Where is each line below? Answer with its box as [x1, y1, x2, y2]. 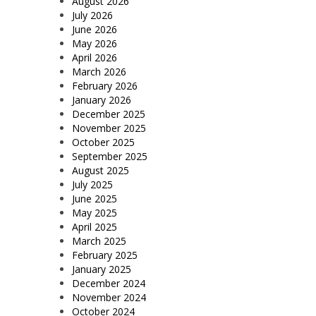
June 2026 [72, 22, 117, 36]
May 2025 [72, 205, 117, 219]
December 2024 [72, 276, 145, 290]
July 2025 [72, 177, 113, 191]
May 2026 [72, 36, 117, 50]
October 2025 [72, 135, 135, 149]
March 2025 [72, 233, 126, 248]
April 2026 [72, 50, 117, 64]
